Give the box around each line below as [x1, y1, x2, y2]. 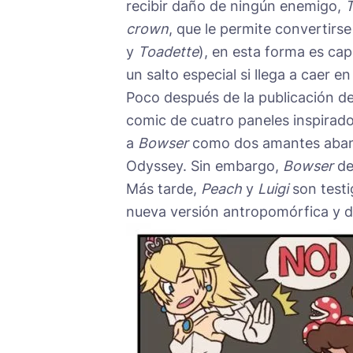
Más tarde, [126, 180, 201, 197]
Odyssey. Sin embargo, [126, 157, 283, 174]
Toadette [138, 43, 199, 60]
